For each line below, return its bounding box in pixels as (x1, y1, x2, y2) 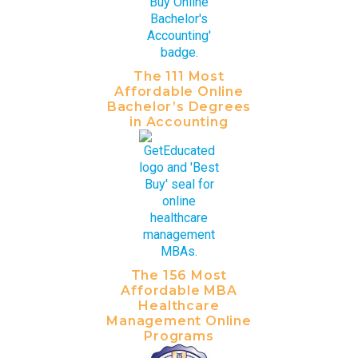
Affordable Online (114, 83, 244, 99)
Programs (144, 328, 214, 344)
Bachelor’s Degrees (106, 98, 252, 114)
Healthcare (138, 297, 220, 313)
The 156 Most (130, 267, 228, 283)
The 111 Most (133, 68, 225, 84)
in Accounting (129, 113, 229, 129)
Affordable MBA (121, 282, 237, 298)
